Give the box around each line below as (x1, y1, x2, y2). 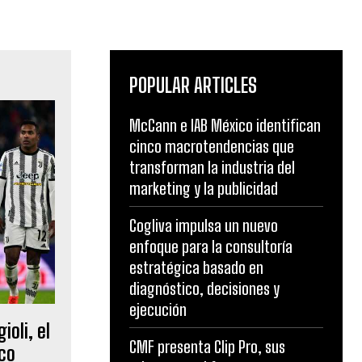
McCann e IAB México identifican (129, 116, 321, 135)
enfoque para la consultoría (129, 237, 293, 256)
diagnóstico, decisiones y (129, 279, 280, 298)
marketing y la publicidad (129, 179, 278, 198)
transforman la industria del (129, 158, 295, 177)
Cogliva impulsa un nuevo (129, 216, 278, 235)
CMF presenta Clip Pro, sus (129, 337, 285, 356)
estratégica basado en (129, 258, 263, 277)
